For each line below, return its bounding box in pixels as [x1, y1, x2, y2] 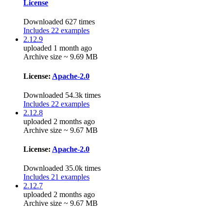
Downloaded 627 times [23, 18, 95, 26]
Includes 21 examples [23, 173, 90, 182]
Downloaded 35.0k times [23, 164, 101, 173]
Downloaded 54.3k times [23, 91, 101, 99]
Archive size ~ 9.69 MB [23, 53, 98, 61]
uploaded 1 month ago [23, 44, 92, 53]
